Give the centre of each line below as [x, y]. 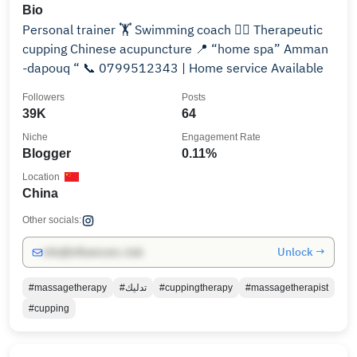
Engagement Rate [221, 137]
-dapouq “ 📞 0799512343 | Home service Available [253, 68]
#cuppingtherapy [196, 288]
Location [41, 177]
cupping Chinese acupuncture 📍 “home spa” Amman [46, 49]
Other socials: [52, 220]
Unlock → [301, 252]
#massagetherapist [287, 288]
